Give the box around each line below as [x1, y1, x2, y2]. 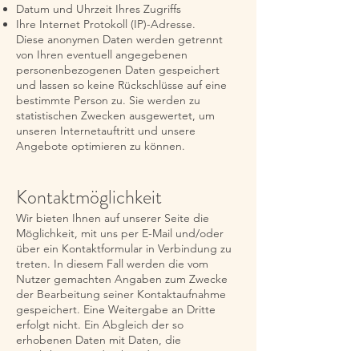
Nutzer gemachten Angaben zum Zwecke [16, 272, 228, 286]
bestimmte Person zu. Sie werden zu [16, 93, 200, 107]
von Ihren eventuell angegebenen [16, 47, 188, 62]
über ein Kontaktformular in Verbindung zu [16, 241, 232, 256]
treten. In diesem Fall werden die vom [16, 256, 208, 271]
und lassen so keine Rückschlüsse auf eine [16, 78, 227, 92]
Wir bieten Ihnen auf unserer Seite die [16, 211, 209, 225]
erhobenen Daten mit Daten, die [16, 333, 181, 347]
